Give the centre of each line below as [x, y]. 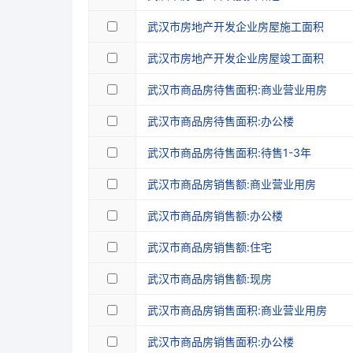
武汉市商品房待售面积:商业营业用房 [237, 89]
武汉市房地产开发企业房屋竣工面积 [236, 58]
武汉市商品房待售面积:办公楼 [221, 121]
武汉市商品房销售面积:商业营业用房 [237, 310]
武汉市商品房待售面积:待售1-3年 [229, 152]
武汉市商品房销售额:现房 [210, 279]
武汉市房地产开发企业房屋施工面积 [236, 26]
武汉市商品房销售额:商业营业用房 [232, 184]
